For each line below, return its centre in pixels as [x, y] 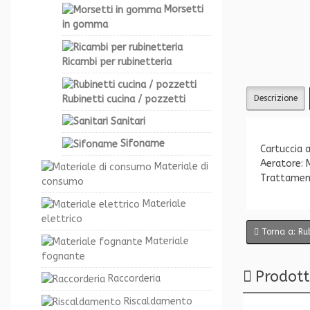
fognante [63, 256]
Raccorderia [133, 278]
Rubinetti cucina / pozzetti [124, 99]
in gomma [85, 24]
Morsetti [182, 10]
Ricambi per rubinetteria [117, 62]
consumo [63, 182]
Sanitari [127, 121]
